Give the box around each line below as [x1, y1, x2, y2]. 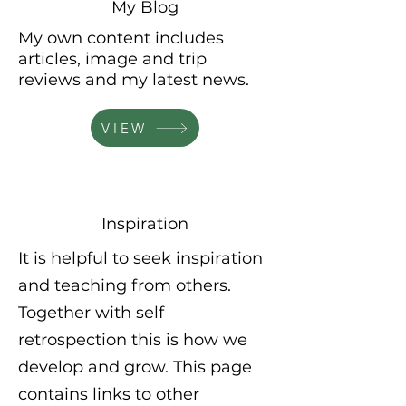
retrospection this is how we [18, 330, 247, 350]
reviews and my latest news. [18, 70, 254, 90]
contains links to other [18, 384, 199, 404]
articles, [18, 49, 85, 69]
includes [150, 28, 224, 48]
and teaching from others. [18, 275, 231, 295]
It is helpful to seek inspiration [18, 248, 263, 268]
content [87, 28, 150, 48]
